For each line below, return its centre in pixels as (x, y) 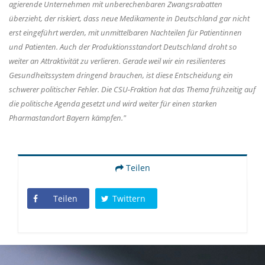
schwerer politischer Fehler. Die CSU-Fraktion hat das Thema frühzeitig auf (132, 89)
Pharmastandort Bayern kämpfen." (67, 117)
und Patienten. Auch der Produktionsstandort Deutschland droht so (123, 46)
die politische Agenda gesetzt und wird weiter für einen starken (113, 103)
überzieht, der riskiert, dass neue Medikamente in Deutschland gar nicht (129, 18)
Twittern (129, 198)
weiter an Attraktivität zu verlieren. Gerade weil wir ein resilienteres (117, 61)
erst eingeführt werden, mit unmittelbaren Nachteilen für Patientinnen (125, 32)
